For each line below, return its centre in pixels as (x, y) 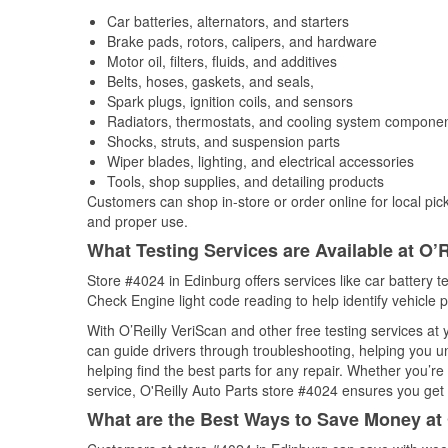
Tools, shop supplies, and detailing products (245, 181)
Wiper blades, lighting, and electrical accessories (260, 161)
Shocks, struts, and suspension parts (223, 141)
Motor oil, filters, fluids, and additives (222, 61)
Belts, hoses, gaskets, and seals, (210, 81)
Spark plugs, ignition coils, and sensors (230, 101)
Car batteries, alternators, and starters (228, 21)
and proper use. (137, 221)
